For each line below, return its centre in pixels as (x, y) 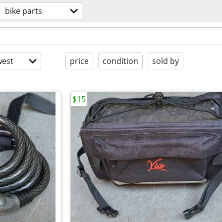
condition (120, 61)
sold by (166, 61)
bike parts (24, 11)
